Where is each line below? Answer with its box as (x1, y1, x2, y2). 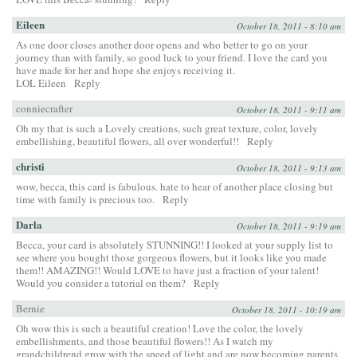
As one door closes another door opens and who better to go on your (16, 37, 308, 52)
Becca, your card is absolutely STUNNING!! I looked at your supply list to (16, 237, 333, 252)
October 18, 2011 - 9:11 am (237, 103, 341, 116)
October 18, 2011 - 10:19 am (232, 303, 341, 316)
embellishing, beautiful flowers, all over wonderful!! (16, 133, 239, 148)
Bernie (16, 300, 45, 316)
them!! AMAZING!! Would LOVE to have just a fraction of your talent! (16, 262, 319, 277)
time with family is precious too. (16, 191, 155, 206)
